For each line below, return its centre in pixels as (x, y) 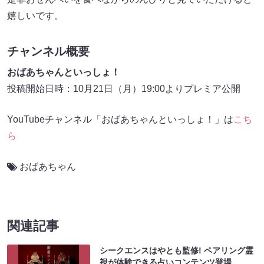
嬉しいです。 (35, 16)
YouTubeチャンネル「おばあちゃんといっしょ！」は (120, 120)
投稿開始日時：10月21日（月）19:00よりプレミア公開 (124, 89)
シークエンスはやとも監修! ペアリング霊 (177, 251)
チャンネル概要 (48, 52)
